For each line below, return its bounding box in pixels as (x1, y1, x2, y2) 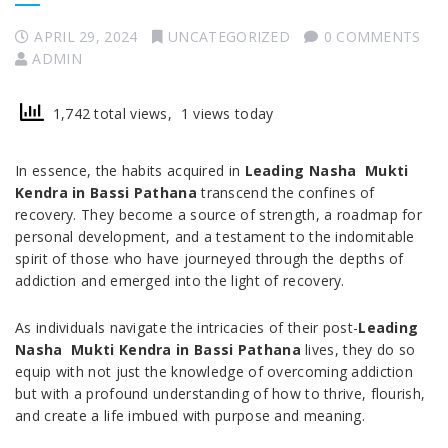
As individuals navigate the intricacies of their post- (15, 318, 359, 338)
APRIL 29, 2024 (34, 27, 138, 47)
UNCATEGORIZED (168, 27, 291, 47)
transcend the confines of (196, 183, 375, 203)
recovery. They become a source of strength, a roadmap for (15, 205, 423, 225)
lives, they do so (300, 340, 416, 360)
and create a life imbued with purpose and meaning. (15, 406, 365, 426)
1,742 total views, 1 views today (44, 104, 274, 124)
